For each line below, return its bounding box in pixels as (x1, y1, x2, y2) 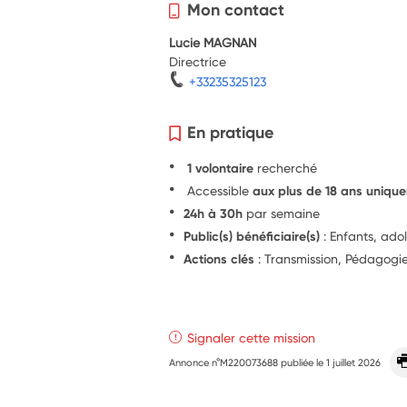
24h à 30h (184, 205, 243, 223)
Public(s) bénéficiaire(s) (184, 228, 321, 245)
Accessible (184, 183, 253, 199)
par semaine (243, 205, 321, 222)
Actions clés (184, 251, 255, 268)
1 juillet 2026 (326, 356, 382, 370)
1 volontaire (184, 160, 258, 177)
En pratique (187, 122, 274, 144)
